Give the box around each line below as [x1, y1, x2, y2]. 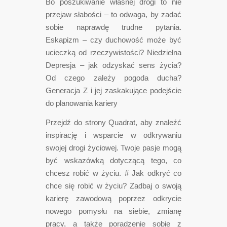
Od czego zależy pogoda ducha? [46, 73, 181, 83]
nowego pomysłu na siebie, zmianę [46, 207, 181, 215]
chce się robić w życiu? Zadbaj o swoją [46, 181, 181, 190]
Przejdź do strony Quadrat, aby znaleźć [46, 118, 181, 127]
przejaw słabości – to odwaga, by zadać [46, 10, 181, 19]
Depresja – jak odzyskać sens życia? [46, 61, 181, 70]
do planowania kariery [46, 99, 118, 108]
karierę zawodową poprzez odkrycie [46, 194, 181, 203]
